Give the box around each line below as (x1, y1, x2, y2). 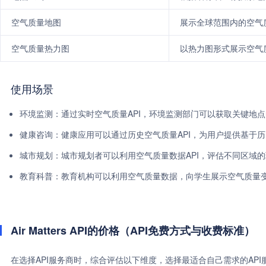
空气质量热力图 (11, 42, 69, 54)
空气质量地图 (11, 16, 61, 28)
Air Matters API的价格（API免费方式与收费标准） (11, 223, 255, 238)
